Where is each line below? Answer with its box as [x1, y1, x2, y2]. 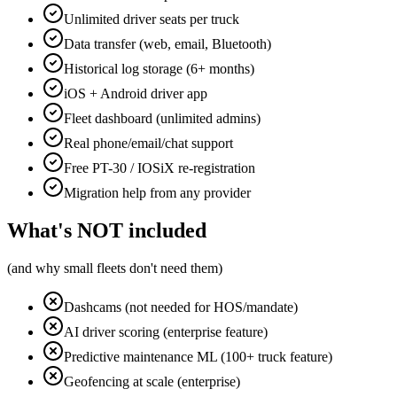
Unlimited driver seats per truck [64, 12, 239, 27]
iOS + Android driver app [64, 86, 207, 102]
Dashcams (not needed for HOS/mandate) [64, 300, 298, 315]
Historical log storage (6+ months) [64, 61, 254, 77]
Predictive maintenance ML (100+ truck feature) [64, 349, 332, 365]
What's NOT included [7, 219, 206, 243]
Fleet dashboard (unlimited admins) [64, 111, 261, 127]
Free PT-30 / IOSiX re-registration [64, 160, 255, 176]
